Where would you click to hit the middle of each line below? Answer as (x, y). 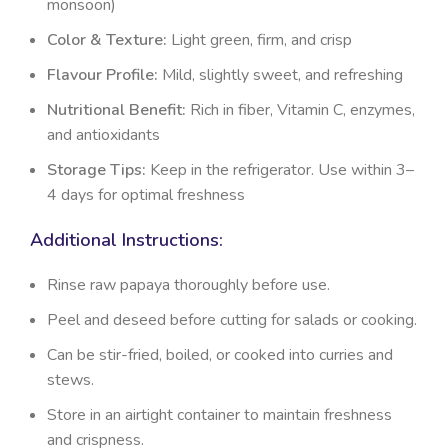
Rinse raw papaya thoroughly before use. (188, 284)
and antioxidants (103, 134)
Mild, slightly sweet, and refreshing (280, 74)
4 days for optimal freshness (146, 194)
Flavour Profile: (102, 74)
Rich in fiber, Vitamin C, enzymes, (300, 109)
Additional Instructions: (126, 239)
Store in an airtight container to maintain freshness (219, 414)
